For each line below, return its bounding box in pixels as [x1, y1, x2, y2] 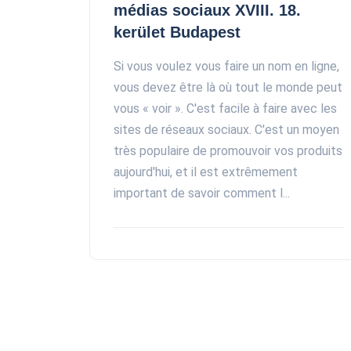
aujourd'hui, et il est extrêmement [114, 165, 298, 180]
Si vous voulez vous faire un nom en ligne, [114, 59, 339, 74]
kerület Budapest [114, 24, 241, 42]
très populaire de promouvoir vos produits [114, 143, 342, 159]
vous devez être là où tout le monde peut [114, 80, 342, 96]
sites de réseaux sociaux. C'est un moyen [114, 122, 339, 138]
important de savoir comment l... [114, 186, 290, 201]
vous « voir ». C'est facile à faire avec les [114, 101, 337, 117]
